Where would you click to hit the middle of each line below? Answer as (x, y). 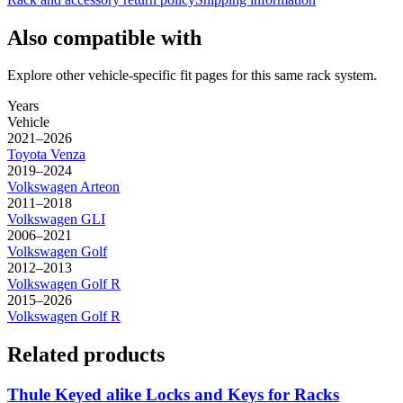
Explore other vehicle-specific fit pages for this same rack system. (192, 76)
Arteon (100, 187)
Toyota (27, 155)
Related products (86, 355)
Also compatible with (104, 37)
